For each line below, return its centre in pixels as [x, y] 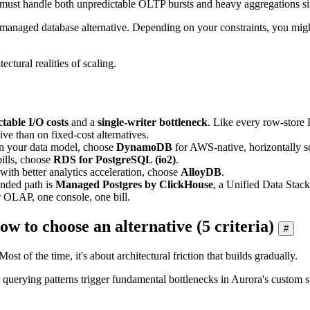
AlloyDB [201, 172]
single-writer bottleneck [153, 122]
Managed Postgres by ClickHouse [134, 184]
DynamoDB [144, 147]
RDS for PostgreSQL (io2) [115, 159]
